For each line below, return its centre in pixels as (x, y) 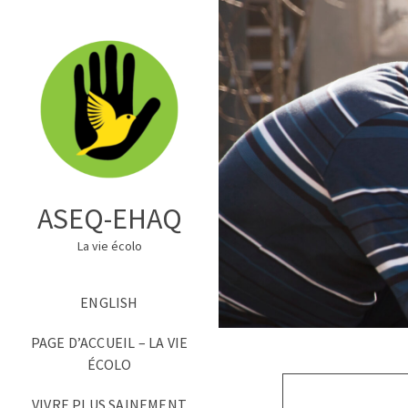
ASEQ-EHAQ (109, 219)
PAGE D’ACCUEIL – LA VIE (109, 342)
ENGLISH (109, 302)
